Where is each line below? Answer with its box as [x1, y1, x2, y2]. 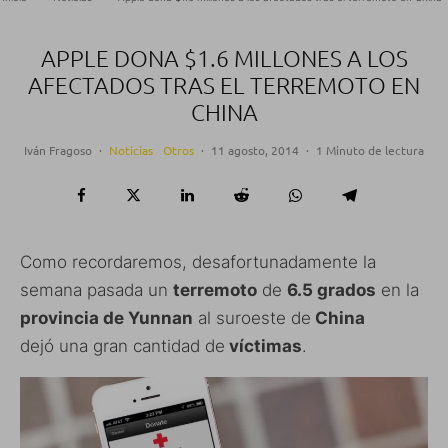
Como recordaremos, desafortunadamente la [20, 252, 376, 273]
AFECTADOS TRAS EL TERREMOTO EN [28, 71, 420, 100]
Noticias [109, 142, 153, 159]
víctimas [225, 336, 302, 357]
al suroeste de [193, 308, 311, 329]
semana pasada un [20, 280, 173, 301]
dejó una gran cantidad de [20, 336, 225, 357]
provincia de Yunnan [20, 308, 193, 329]
